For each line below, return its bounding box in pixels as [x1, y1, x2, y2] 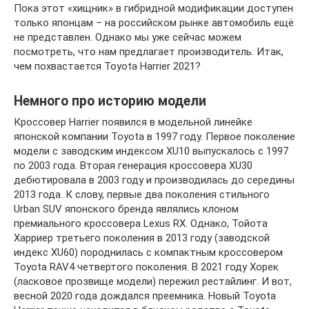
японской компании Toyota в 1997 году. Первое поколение [14, 130, 295, 143]
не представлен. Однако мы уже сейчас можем [14, 30, 241, 43]
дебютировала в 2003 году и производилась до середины [14, 173, 295, 186]
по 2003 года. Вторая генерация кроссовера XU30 [14, 159, 252, 172]
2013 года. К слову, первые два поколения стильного [14, 188, 270, 201]
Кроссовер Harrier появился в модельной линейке [14, 115, 252, 128]
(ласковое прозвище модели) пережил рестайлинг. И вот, [14, 275, 292, 288]
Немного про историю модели [14, 92, 206, 109]
